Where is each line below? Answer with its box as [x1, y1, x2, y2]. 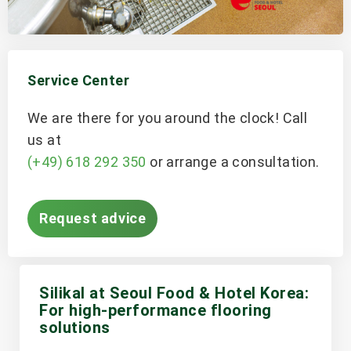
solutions [39, 318, 110, 338]
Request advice [39, 210, 147, 227]
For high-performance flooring [39, 301, 272, 320]
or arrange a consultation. [146, 153, 320, 170]
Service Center [27, 71, 130, 89]
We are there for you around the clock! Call [27, 109, 308, 126]
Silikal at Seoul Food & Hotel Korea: [39, 284, 309, 303]
